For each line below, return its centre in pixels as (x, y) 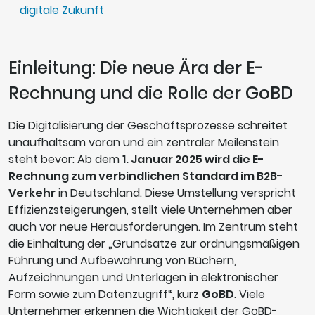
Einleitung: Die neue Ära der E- (136, 68)
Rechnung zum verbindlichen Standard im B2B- (146, 176)
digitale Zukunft (62, 11)
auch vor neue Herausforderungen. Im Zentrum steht (153, 227)
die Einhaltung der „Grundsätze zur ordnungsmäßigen (154, 244)
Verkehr (32, 193)
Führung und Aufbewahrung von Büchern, (122, 261)
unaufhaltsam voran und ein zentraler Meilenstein (144, 143)
